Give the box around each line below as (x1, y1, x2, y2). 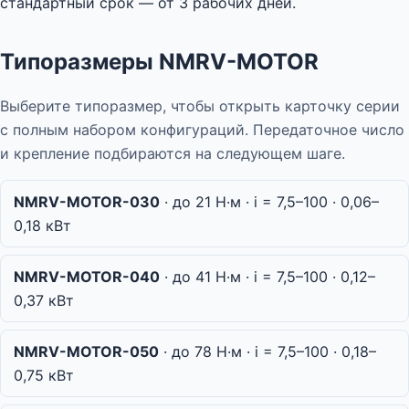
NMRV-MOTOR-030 (14, 193, 160, 212)
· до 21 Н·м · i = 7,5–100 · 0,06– (160, 193, 379, 212)
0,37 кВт (14, 291, 74, 310)
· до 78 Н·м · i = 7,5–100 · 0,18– (159, 342, 376, 362)
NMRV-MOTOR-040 (14, 267, 160, 287)
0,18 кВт (14, 216, 71, 236)
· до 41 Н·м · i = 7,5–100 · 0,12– (160, 267, 375, 287)
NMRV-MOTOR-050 (14, 342, 159, 362)
